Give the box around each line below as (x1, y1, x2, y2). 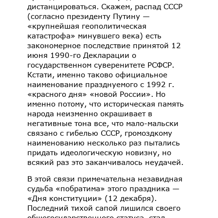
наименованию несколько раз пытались (27, 138, 180, 147)
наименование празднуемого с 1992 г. (27, 80, 174, 89)
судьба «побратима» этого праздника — (27, 183, 180, 193)
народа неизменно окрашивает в (27, 109, 152, 118)
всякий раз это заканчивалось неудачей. (27, 158, 188, 167)
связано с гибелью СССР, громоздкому (27, 128, 172, 138)
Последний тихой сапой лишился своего (27, 203, 181, 212)
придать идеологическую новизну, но (27, 148, 171, 157)
